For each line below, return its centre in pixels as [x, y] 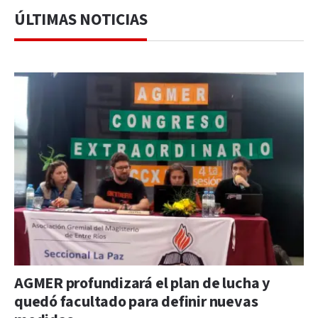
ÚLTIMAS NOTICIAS [81, 20]
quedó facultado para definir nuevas [136, 302]
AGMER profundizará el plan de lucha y [142, 284]
